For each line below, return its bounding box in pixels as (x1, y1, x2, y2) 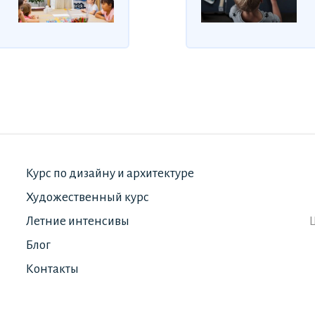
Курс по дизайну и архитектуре (26, 167, 194, 181)
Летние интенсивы (26, 214, 129, 229)
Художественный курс (26, 191, 149, 205)
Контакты (26, 262, 79, 276)
